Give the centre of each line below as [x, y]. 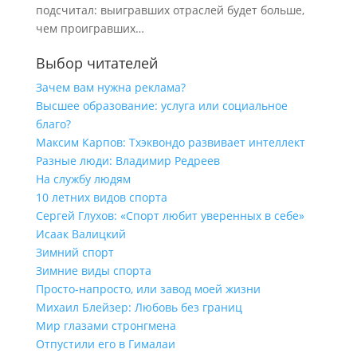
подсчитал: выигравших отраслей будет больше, [170, 10]
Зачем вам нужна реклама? [110, 87]
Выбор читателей [96, 63]
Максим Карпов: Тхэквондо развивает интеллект [170, 142]
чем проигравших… [90, 28]
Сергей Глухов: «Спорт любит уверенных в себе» [170, 216]
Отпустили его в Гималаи [105, 344]
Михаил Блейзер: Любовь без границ [139, 307]
